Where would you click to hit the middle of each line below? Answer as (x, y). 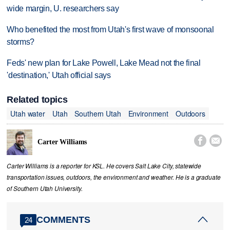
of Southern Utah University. (45, 189)
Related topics (37, 100)
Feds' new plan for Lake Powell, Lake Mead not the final (104, 63)
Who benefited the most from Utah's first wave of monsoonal (110, 30)
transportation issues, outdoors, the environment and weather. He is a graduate (114, 177)
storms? (21, 42)
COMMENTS (64, 219)
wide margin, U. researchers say (63, 9)
